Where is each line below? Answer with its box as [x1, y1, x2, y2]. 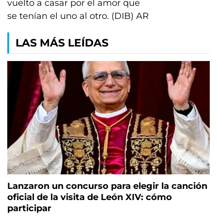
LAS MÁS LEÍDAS [15, 36, 108, 49]
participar [7, 203, 51, 214]
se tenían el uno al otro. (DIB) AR [7, 11, 149, 21]
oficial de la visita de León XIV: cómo [7, 192, 172, 203]
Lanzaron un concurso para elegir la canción [7, 181, 207, 192]
